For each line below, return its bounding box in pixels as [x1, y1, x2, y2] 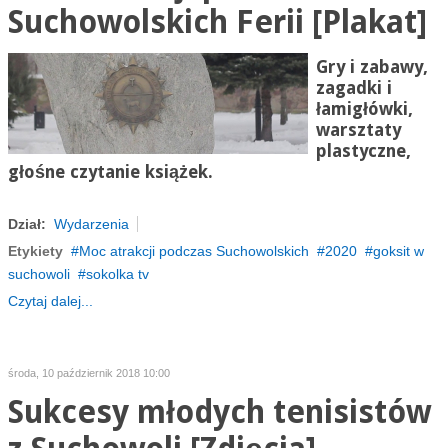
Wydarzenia [53, 216, 129, 232]
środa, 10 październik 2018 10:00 [7, 367, 170, 379]
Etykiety [7, 243, 63, 259]
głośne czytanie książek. [7, 162, 213, 182]
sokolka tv [85, 266, 149, 282]
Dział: [7, 216, 46, 232]
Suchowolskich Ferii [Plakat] [7, 4, 427, 41]
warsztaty [315, 120, 401, 140]
